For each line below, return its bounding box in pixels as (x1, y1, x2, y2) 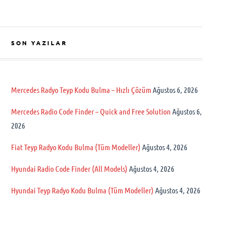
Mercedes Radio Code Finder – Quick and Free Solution (11, 106, 171, 116)
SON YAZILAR (11, 39, 67, 47)
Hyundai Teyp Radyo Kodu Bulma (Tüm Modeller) (11, 185, 154, 195)
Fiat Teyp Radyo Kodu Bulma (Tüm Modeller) (11, 142, 141, 152)
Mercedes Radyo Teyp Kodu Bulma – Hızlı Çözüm (11, 85, 151, 94)
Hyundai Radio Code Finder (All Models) (11, 164, 128, 173)
